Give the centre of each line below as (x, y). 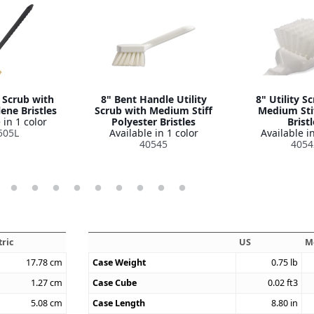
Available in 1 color (153, 132)
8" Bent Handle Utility (153, 99)
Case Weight (120, 262)
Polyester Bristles (153, 121)
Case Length (119, 303)
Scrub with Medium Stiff (153, 110)
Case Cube (115, 282)
